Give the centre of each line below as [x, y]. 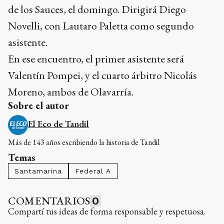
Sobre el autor [38, 105]
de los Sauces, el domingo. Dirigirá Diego [97, 9]
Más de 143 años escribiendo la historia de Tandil [84, 142]
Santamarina [38, 171]
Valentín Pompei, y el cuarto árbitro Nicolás [102, 75]
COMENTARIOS [49, 200]
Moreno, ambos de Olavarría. [71, 91]
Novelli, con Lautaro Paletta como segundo [101, 25]
